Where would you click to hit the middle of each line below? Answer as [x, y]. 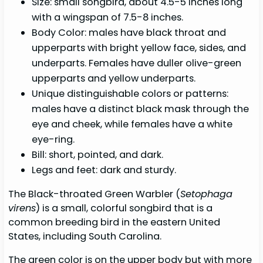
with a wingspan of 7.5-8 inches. [108, 17]
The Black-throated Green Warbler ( [95, 194]
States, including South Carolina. [86, 237]
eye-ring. [53, 139]
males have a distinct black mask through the [141, 109]
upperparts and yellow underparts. [114, 78]
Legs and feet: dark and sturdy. [104, 170]
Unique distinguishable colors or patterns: [130, 93]
